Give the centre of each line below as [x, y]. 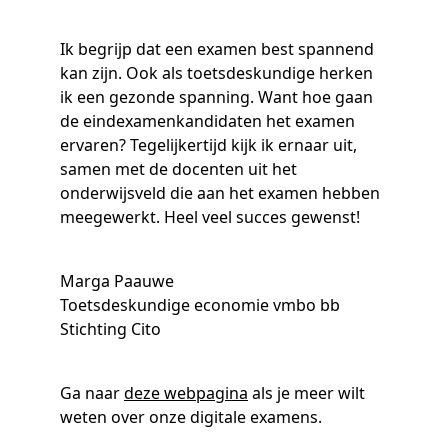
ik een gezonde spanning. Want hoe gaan [216, 96]
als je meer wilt [306, 392]
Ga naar [92, 392]
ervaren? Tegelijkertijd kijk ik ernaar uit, [208, 144]
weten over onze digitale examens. [191, 416]
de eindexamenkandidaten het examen [207, 120]
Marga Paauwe [117, 280]
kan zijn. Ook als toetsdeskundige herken [216, 72]
